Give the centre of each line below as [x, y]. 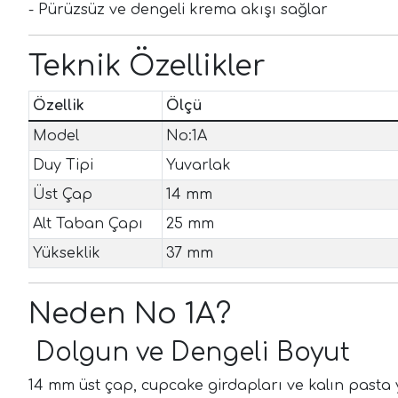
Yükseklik [67, 253]
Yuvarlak [199, 165]
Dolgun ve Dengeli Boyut [189, 352]
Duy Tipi [63, 165]
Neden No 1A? [130, 314]
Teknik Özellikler [147, 66]
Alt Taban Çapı [88, 223]
